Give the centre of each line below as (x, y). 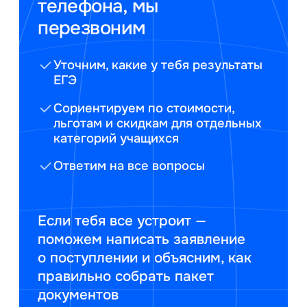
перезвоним (92, 27)
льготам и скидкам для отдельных (158, 123)
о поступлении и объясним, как (145, 258)
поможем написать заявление (142, 240)
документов (78, 295)
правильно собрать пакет (126, 277)
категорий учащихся (116, 138)
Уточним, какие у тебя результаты (158, 65)
